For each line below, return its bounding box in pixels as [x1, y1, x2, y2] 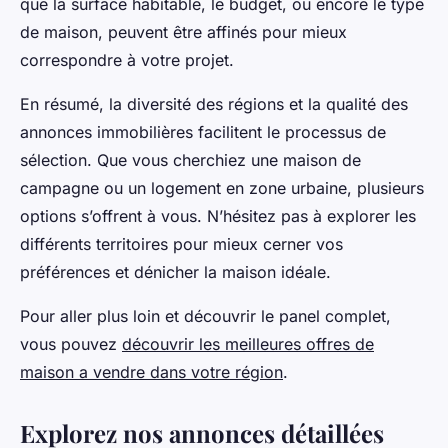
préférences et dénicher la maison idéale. [20, 261, 331, 282]
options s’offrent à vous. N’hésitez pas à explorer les [20, 205, 416, 226]
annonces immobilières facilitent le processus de [20, 121, 386, 142]
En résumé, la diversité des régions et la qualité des [20, 93, 408, 114]
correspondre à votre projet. [20, 49, 234, 70]
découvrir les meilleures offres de [122, 333, 374, 354]
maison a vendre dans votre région [20, 361, 283, 382]
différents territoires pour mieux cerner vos [20, 233, 343, 254]
